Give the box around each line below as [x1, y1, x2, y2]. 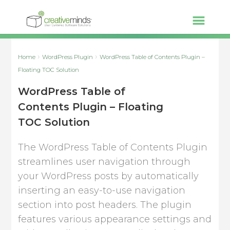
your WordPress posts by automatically [18, 170, 199, 182]
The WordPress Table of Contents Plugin [18, 142, 208, 153]
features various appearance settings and [18, 214, 212, 225]
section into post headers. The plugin [18, 199, 192, 210]
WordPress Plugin [42, 53, 93, 61]
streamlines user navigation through [18, 156, 191, 167]
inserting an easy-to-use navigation [18, 185, 186, 196]
